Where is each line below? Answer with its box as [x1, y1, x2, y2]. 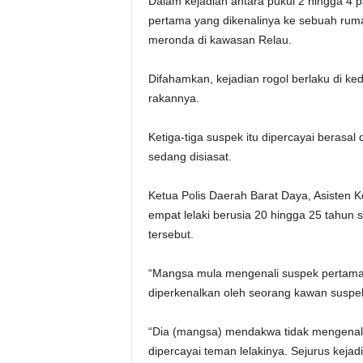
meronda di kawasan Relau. [147, 33, 292, 46]
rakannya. [147, 92, 199, 105]
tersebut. [147, 228, 194, 241]
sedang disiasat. [147, 150, 232, 163]
